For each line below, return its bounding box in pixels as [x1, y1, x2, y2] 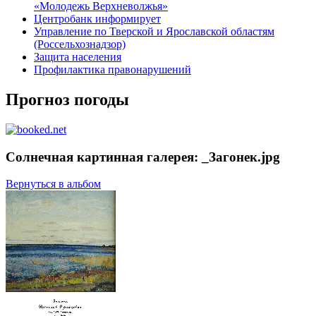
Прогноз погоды [6, 90, 129, 109]
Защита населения [34, 51, 121, 63]
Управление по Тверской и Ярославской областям [34, 25, 274, 38]
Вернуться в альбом [6, 178, 101, 190]
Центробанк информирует [34, 13, 161, 25]
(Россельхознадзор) [34, 38, 126, 51]
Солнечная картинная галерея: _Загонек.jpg [6, 149, 280, 164]
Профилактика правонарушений [34, 63, 191, 76]
